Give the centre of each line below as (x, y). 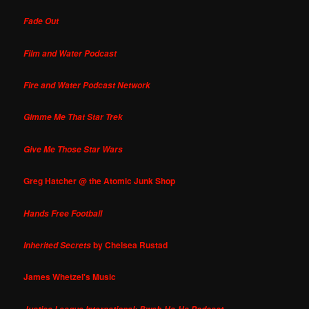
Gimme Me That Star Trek (73, 117)
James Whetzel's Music (70, 277)
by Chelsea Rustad (130, 245)
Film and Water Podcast (70, 53)
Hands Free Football (63, 213)
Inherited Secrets (58, 245)
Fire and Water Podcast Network (87, 85)
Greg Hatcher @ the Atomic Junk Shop (100, 181)
